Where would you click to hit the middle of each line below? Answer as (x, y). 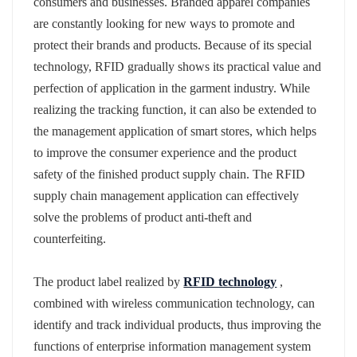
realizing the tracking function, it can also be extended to (175, 109)
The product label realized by (109, 281)
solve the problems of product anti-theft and (143, 217)
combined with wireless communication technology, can (175, 303)
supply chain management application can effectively (167, 195)
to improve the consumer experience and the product (165, 152)
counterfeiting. (70, 238)
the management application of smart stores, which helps (175, 131)
